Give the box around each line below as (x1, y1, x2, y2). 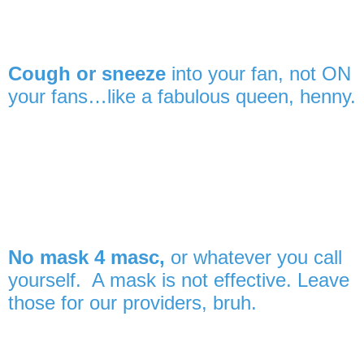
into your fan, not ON (166, 63, 351, 85)
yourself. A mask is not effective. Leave (8, 268, 349, 291)
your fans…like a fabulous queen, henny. (8, 85, 356, 108)
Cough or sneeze (8, 63, 166, 85)
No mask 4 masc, (8, 245, 171, 268)
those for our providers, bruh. (8, 291, 257, 314)
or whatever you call (171, 245, 342, 268)
